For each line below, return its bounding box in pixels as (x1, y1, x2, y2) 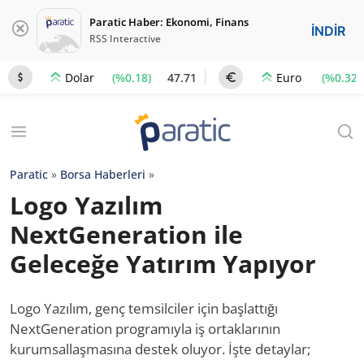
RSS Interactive (89, 32, 161, 45)
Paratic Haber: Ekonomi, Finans (89, 15, 249, 29)
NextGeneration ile (10, 218, 243, 251)
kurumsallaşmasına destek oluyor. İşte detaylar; (10, 340, 310, 358)
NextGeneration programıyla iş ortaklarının (10, 319, 280, 338)
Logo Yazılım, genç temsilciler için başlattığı (10, 299, 278, 318)
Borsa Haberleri (60, 167, 145, 182)
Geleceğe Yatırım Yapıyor (10, 247, 316, 280)
